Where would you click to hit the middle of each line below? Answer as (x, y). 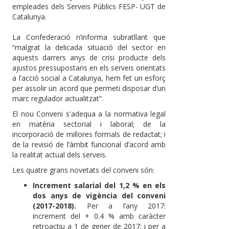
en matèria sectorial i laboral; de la (89, 124)
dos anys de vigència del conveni (99, 196)
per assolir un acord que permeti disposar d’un (89, 88)
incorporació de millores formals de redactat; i (89, 134)
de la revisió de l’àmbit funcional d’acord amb (89, 145)
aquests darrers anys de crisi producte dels (89, 58)
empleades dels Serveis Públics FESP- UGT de (89, 7)
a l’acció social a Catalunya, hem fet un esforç (89, 78)
